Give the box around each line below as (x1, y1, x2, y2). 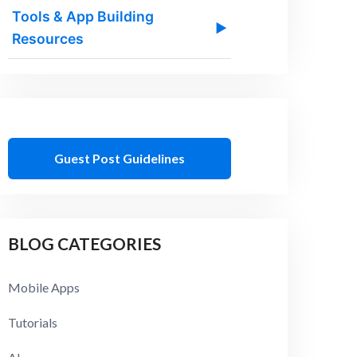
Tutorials (8, 315, 58, 331)
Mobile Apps (8, 280, 80, 296)
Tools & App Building (12, 8, 155, 25)
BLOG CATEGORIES (8, 233, 162, 254)
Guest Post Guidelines (54, 150, 186, 166)
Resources (12, 30, 84, 48)
